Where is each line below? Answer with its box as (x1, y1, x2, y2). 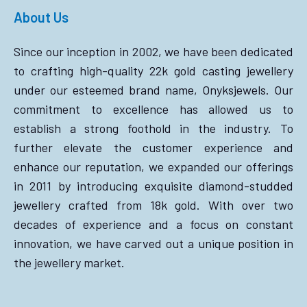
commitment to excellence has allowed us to (14, 101, 293, 117)
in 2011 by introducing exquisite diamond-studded (14, 178, 293, 194)
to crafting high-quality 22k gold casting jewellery (14, 63, 293, 79)
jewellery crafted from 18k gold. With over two (14, 197, 293, 213)
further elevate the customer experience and (14, 140, 293, 156)
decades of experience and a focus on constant (14, 217, 293, 232)
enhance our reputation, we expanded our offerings (14, 159, 293, 175)
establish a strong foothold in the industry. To (14, 121, 293, 136)
